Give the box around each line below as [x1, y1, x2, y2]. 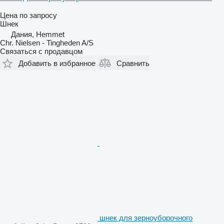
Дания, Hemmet [11, 30, 64, 38]
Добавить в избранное [18, 58, 95, 67]
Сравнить [116, 58, 149, 67]
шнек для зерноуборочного [99, 213, 192, 222]
